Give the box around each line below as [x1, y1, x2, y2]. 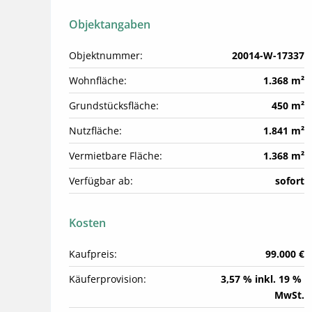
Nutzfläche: [69, 124, 122, 138]
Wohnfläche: [69, 74, 127, 88]
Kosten [69, 215, 106, 231]
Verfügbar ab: [69, 174, 133, 188]
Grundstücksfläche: [69, 99, 159, 113]
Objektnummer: [69, 49, 143, 63]
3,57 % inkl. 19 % [221, 272, 302, 286]
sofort [275, 174, 304, 188]
